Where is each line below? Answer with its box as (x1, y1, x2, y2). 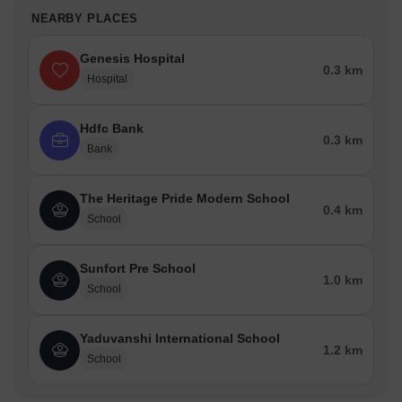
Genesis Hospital (80, 51, 185, 66)
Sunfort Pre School (80, 261, 196, 275)
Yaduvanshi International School (80, 331, 280, 345)
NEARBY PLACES (31, 12, 138, 25)
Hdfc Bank (80, 121, 144, 135)
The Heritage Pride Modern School (80, 191, 290, 205)
